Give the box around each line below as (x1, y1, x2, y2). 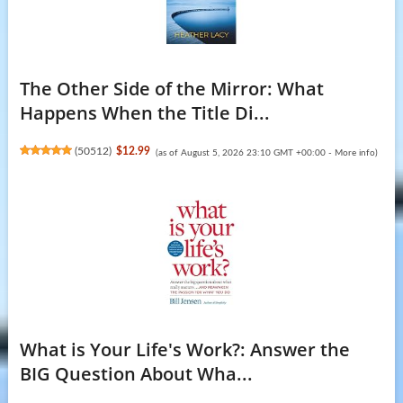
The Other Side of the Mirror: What (19, 76, 324, 101)
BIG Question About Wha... (19, 361, 253, 386)
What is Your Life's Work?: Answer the (19, 336, 350, 362)
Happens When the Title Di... (19, 100, 270, 125)
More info (334, 148, 375, 157)
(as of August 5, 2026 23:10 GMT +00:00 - (155, 148, 335, 157)
